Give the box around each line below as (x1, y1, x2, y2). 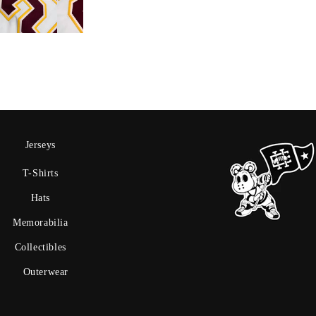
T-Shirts (22, 168, 59, 179)
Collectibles (14, 242, 66, 253)
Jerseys (25, 140, 56, 151)
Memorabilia (12, 217, 68, 229)
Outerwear (23, 267, 68, 278)
